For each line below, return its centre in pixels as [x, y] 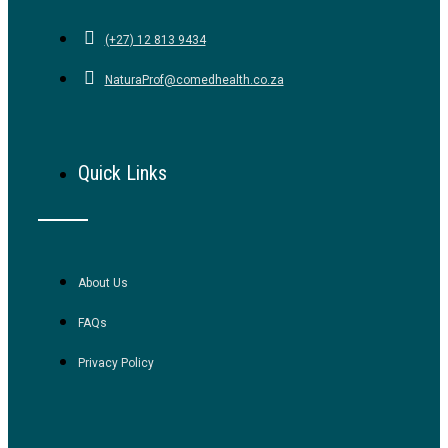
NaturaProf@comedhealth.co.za [194, 80]
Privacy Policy [116, 363]
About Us [103, 283]
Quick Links [122, 173]
